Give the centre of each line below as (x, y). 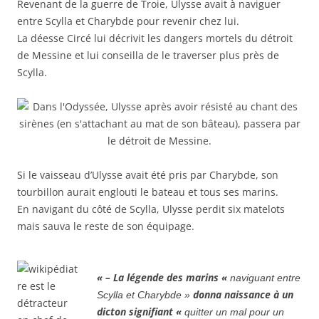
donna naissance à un (242, 295)
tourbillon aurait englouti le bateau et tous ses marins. (148, 192)
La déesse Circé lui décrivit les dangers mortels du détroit (155, 38)
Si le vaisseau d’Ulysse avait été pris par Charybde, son (148, 175)
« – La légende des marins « (163, 278)
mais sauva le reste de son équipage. (106, 226)
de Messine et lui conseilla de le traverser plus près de (148, 56)
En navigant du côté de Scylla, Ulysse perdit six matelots (151, 209)
